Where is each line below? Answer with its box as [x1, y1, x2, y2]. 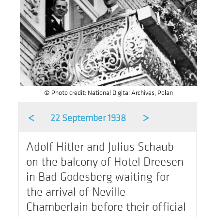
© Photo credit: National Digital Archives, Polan [44, 88, 173, 97]
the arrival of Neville [26, 184, 126, 200]
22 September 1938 [50, 112, 126, 124]
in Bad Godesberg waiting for [26, 169, 170, 185]
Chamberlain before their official [26, 199, 186, 215]
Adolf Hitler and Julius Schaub [26, 139, 174, 155]
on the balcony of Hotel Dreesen [26, 154, 184, 170]
